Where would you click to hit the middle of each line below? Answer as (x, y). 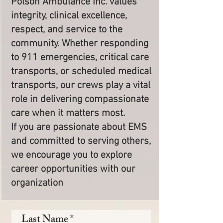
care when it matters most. (68, 113)
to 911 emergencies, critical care (80, 58)
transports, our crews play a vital (81, 86)
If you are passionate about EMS (79, 127)
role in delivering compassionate (80, 100)
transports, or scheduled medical (81, 72)
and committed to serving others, (81, 141)
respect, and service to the (67, 30)
